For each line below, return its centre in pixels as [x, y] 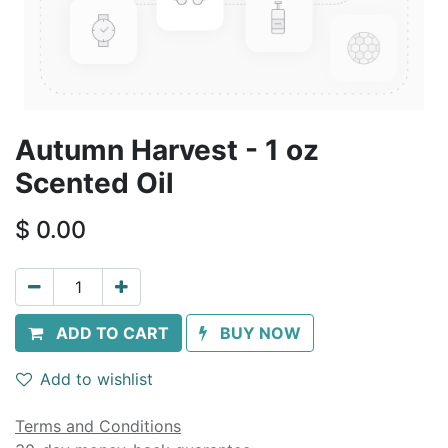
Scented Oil [94, 183]
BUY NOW [260, 333]
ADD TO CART [112, 333]
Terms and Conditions [98, 426]
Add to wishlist [96, 379]
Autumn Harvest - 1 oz [167, 150]
